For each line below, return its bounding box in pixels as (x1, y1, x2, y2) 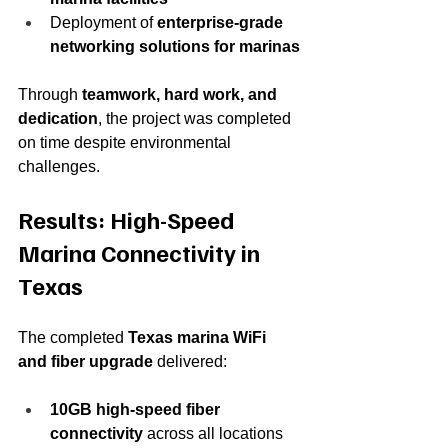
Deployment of (50, 13, 157, 31)
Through (18, 85, 82, 103)
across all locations (143, 424, 283, 442)
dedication (18, 109, 98, 127)
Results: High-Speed (18, 203, 239, 234)
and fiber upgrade (18, 352, 153, 370)
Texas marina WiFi (128, 328, 270, 346)
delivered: (153, 352, 227, 370)
